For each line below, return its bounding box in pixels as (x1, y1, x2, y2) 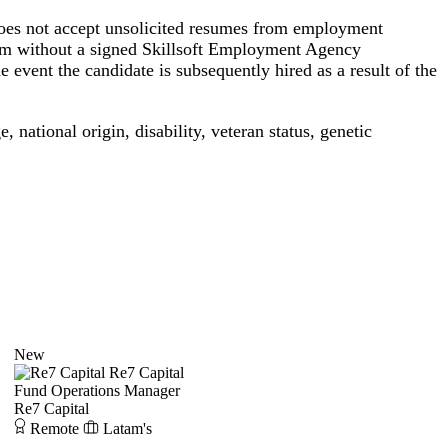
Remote (30, 420, 79, 438)
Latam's (103, 420, 152, 438)
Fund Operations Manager (14, 382, 180, 400)
